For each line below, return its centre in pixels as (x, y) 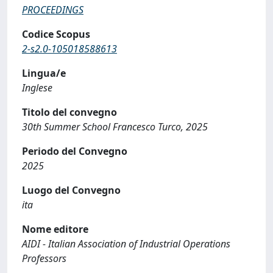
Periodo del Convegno (75, 151)
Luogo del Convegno (71, 190)
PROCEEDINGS (53, 10)
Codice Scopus (56, 34)
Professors (44, 258)
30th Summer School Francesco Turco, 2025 (115, 127)
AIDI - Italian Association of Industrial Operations (126, 244)
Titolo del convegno (69, 112)
